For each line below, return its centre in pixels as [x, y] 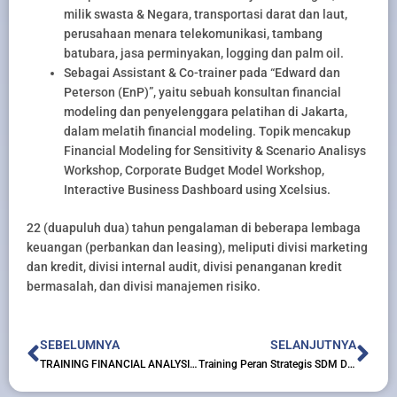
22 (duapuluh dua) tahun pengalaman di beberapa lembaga [194, 227]
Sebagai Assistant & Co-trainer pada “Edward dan [202, 72]
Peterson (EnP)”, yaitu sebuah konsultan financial [202, 92]
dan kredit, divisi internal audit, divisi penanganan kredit [184, 266]
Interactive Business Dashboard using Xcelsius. [197, 189]
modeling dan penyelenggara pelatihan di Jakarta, [206, 111]
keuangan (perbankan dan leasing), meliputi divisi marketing [197, 247]
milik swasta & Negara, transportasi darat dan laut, [206, 14]
